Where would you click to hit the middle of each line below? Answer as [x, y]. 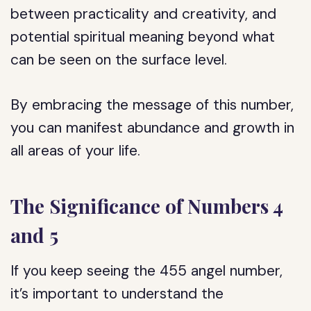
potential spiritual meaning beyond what [143, 37]
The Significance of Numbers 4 [147, 206]
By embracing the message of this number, [152, 105]
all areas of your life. [76, 151]
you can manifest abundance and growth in [153, 128]
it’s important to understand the [117, 294]
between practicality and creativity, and [144, 14]
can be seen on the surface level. [119, 60]
